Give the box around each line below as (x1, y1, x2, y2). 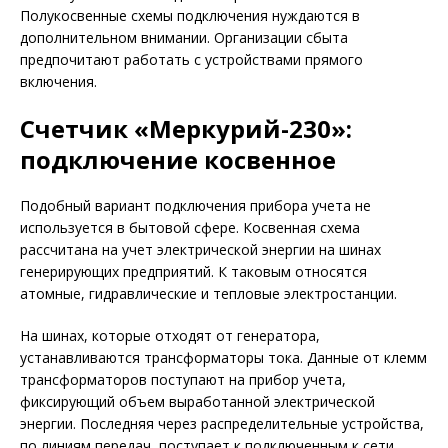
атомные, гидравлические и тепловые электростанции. (20, 284, 397, 303)
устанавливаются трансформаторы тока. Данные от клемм (20, 348, 427, 367)
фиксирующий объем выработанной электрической (20, 392, 375, 411)
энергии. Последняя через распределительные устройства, (20, 414, 424, 433)
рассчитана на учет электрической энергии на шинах (20, 240, 381, 259)
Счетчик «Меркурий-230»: (20, 112, 352, 145)
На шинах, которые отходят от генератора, (20, 326, 320, 345)
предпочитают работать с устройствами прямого (20, 50, 363, 69)
